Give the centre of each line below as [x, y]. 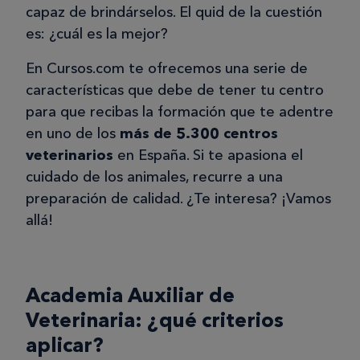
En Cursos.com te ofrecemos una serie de [167, 68]
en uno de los [73, 133]
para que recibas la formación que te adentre [180, 111]
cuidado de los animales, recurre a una [154, 176]
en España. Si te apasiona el [208, 155]
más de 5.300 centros [199, 133]
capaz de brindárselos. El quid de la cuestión [174, 12]
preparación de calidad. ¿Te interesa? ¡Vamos [178, 198]
